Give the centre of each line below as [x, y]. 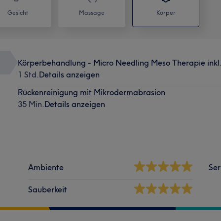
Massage [92, 12]
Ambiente [46, 167]
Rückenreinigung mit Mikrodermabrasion [91, 92]
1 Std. [28, 74]
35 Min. [31, 104]
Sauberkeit [48, 189]
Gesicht [18, 12]
